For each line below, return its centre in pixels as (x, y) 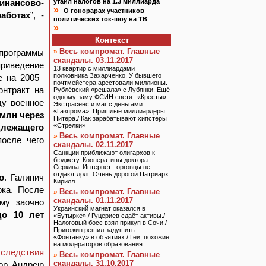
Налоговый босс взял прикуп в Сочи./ (110, 223)
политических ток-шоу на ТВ (100, 19)
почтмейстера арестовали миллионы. (110, 83)
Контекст (112, 40)
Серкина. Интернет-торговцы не (102, 167)
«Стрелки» (69, 125)
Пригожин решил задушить (94, 230)
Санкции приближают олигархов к (104, 153)
